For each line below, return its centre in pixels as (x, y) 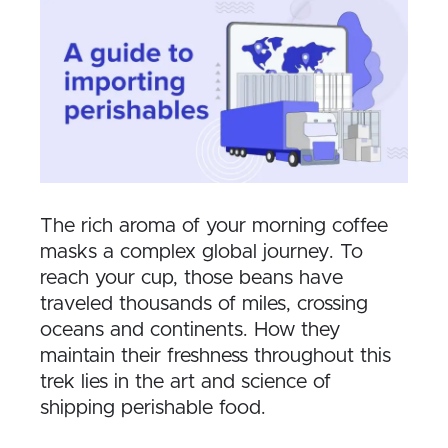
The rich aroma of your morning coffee (214, 225)
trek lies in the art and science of (185, 381)
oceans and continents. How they (190, 329)
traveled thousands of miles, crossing (204, 303)
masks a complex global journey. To (201, 251)
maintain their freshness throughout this (215, 355)
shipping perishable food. (153, 407)
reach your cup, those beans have (191, 277)
